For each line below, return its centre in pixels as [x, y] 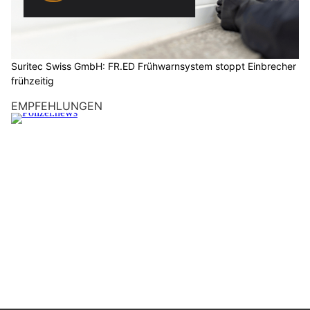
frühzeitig [33, 80]
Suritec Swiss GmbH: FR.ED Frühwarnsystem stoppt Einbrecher [154, 66]
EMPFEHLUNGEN [57, 106]
